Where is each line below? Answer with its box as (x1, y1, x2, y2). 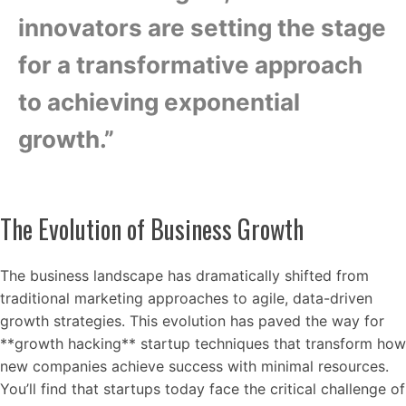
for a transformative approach (18, 51, 362, 79)
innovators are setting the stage (18, 14, 386, 42)
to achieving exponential (18, 88, 300, 116)
